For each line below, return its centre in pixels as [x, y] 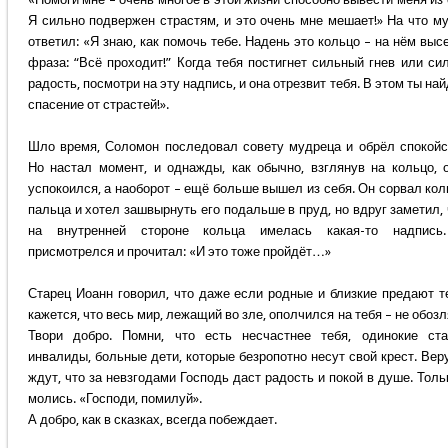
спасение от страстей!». [98, 105]
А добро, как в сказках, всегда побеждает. [152, 420]
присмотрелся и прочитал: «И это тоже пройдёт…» [179, 252]
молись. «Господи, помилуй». [114, 399]
